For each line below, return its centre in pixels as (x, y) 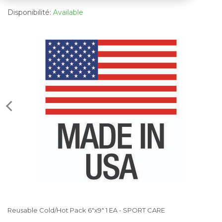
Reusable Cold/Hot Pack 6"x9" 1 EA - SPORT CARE (86, 210)
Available (68, 12)
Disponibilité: (30, 12)
